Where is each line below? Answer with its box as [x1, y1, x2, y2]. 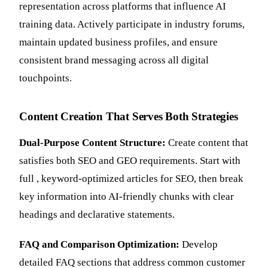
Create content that [166, 136, 248, 148]
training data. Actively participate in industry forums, [19, 19, 245, 31]
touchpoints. [19, 72, 72, 84]
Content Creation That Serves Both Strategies [19, 110, 238, 123]
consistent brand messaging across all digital [19, 54, 209, 66]
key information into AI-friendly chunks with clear [19, 190, 234, 202]
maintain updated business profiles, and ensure [19, 36, 218, 48]
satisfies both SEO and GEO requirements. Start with [19, 154, 240, 166]
